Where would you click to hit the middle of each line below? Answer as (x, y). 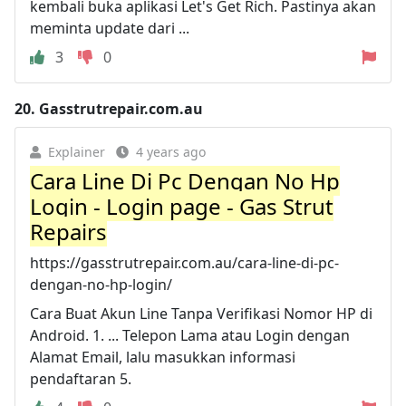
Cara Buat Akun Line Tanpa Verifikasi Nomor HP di (201, 313)
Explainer (77, 151)
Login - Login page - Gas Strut (182, 206)
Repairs (68, 231)
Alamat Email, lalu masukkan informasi (163, 357)
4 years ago (171, 151)
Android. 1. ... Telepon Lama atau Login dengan (190, 335)
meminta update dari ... (110, 28)
